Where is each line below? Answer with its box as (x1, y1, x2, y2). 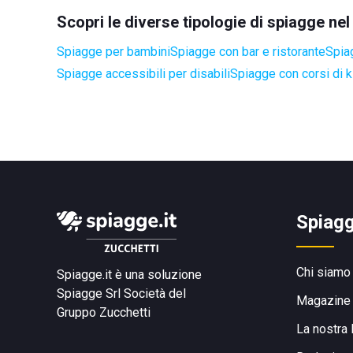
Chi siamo (296, 265, 351, 280)
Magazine (296, 293, 351, 308)
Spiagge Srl (57, 286, 121, 301)
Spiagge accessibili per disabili (57, 66, 230, 81)
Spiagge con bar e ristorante (170, 44, 325, 59)
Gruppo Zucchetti (57, 305, 150, 320)
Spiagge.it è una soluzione (57, 267, 202, 282)
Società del (124, 286, 186, 301)
